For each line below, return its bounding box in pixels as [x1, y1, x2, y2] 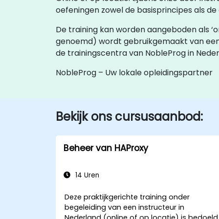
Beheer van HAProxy [64, 142, 148, 154]
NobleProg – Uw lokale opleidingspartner [56, 66, 213, 78]
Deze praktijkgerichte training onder [65, 192, 190, 202]
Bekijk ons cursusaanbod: [56, 108, 203, 125]
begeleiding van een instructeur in [65, 202, 185, 212]
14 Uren [73, 170, 99, 180]
